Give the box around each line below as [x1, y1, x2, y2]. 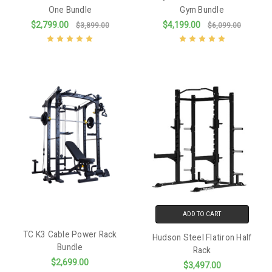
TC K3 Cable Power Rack [23, 229, 117, 240]
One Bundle [48, 5, 92, 15]
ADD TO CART [183, 211, 222, 218]
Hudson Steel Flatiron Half [152, 233, 252, 243]
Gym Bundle [180, 5, 224, 15]
